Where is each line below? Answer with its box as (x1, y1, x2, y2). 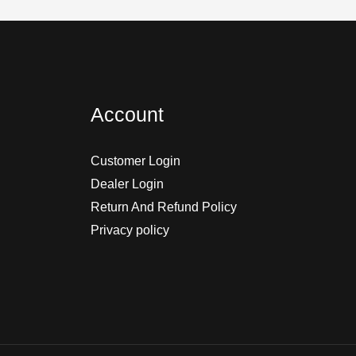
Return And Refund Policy (90, 199, 237, 214)
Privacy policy (90, 222, 169, 237)
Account (90, 103, 164, 126)
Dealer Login (90, 176, 164, 191)
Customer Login (90, 153, 180, 168)
